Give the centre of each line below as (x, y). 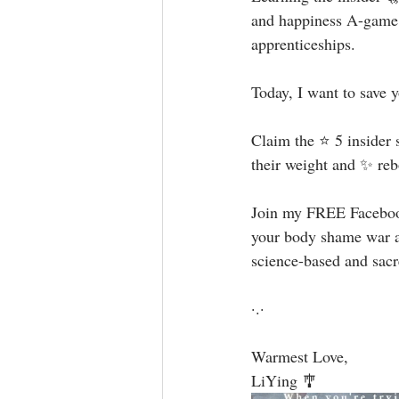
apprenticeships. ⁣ (305, 44)
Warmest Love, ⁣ (302, 356)
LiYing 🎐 (285, 380)
